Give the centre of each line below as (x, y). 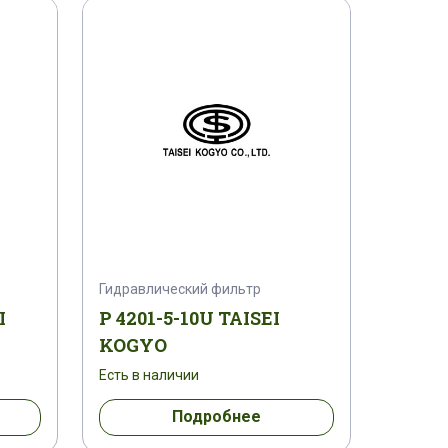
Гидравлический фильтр (179, 288)
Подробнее (216, 417)
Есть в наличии (148, 374)
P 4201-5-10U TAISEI (189, 317)
